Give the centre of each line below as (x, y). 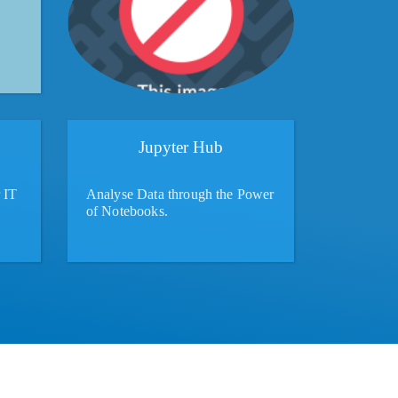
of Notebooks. (127, 211)
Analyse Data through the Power (180, 194)
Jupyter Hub (181, 147)
